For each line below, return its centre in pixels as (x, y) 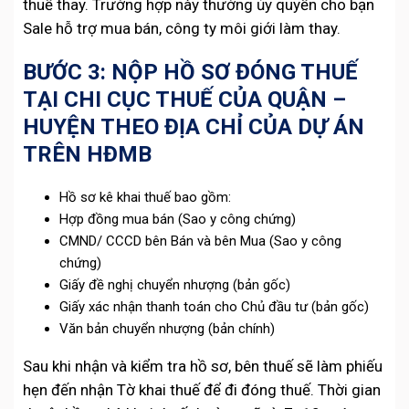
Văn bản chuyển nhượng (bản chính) (167, 329)
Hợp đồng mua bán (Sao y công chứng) (178, 220)
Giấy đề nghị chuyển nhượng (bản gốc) (175, 285)
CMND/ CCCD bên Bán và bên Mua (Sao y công (200, 241)
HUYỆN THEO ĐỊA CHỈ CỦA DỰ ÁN (194, 127)
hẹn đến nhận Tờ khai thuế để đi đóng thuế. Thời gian (202, 390)
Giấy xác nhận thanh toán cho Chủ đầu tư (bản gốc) (214, 307)
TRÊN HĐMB (87, 155)
